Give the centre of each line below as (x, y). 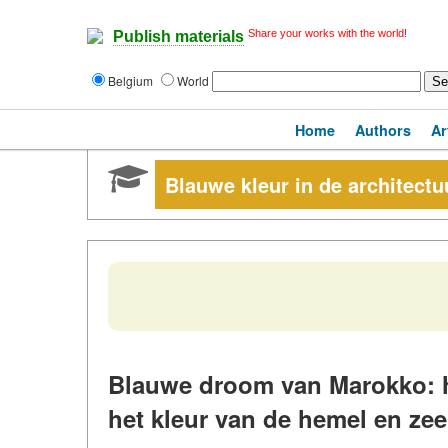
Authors (383, 130)
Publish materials (178, 37)
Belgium (132, 80)
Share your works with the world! (327, 33)
